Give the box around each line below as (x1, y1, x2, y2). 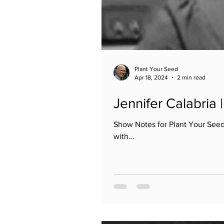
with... (113, 132, 134, 140)
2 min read (177, 73, 205, 81)
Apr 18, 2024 (134, 73, 168, 81)
